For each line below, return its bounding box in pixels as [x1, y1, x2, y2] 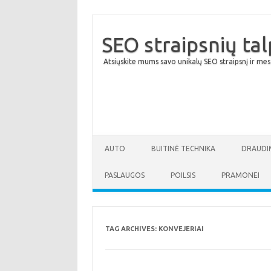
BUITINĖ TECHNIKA [151, 145, 215, 152]
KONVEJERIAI [158, 225, 204, 232]
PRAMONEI [221, 171, 260, 179]
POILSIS [171, 171, 195, 179]
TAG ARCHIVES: [105, 225, 158, 232]
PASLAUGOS [105, 171, 145, 179]
